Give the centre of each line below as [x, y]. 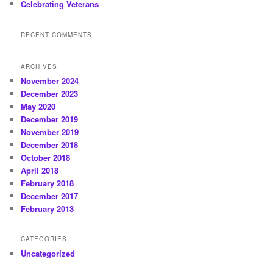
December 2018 [50, 145]
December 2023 [50, 94]
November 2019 [50, 132]
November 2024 [50, 81]
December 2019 [50, 119]
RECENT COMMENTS [57, 34]
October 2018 [46, 158]
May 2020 [38, 107]
